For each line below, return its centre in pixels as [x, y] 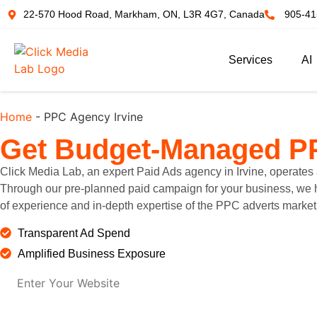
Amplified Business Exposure [92, 253]
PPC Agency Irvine [93, 117]
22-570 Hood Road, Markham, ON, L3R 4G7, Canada [144, 14]
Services [251, 60]
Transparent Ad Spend [74, 233]
